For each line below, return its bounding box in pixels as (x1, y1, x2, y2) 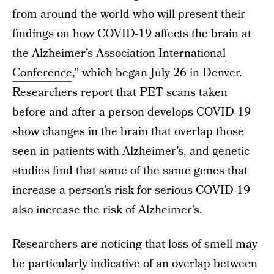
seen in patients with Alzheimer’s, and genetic (12, 143, 250, 160)
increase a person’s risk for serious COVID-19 (12, 182, 250, 199)
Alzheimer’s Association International (32, 45, 226, 62)
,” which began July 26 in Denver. (72, 65, 242, 81)
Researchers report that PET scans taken (12, 84, 228, 101)
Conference (12, 65, 72, 81)
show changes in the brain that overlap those (12, 124, 244, 140)
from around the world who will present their (12, 6, 245, 23)
